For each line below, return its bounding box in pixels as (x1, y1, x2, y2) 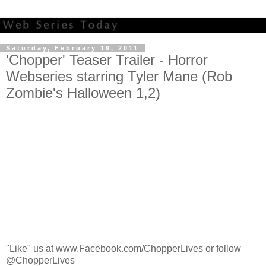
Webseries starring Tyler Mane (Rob (6, 68, 232, 84)
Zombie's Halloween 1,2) (6, 84, 160, 101)
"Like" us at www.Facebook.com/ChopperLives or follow (6, 243, 241, 254)
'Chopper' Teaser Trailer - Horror (6, 51, 208, 68)
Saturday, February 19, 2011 (6, 44, 139, 52)
